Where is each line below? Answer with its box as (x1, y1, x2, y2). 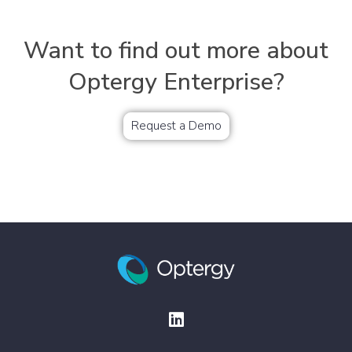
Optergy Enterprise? (68, 66, 284, 99)
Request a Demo (130, 118, 222, 134)
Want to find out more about (24, 35, 328, 68)
